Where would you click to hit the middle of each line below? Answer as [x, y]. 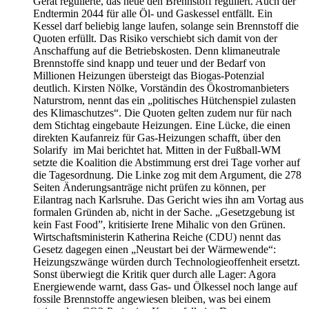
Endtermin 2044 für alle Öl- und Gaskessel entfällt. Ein [153, 13]
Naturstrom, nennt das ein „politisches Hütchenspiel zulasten [165, 100]
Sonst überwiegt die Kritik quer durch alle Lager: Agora [154, 274]
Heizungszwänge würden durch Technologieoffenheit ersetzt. [167, 261]
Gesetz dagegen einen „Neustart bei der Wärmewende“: [154, 249]
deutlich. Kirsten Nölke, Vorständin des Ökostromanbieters [161, 88]
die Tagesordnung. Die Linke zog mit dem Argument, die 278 [167, 175]
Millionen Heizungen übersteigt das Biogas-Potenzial [149, 75]
